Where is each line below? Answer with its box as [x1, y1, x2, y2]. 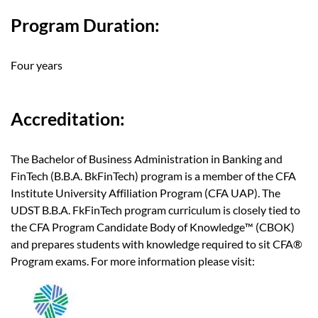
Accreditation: [11, 109, 125, 130]
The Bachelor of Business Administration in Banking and [11, 152, 283, 166]
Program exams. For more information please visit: [11, 254, 257, 268]
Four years [11, 58, 62, 72]
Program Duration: [11, 15, 160, 36]
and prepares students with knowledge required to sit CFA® [11, 237, 302, 251]
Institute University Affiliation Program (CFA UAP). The [11, 186, 280, 200]
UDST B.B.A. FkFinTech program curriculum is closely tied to [11, 203, 300, 217]
